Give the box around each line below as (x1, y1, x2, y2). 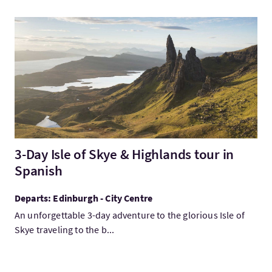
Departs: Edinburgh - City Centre (15, 192, 153, 204)
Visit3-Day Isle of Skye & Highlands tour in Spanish (14, 18, 222, 30)
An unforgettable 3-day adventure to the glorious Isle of (15, 209, 245, 221)
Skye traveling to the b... (15, 223, 115, 236)
